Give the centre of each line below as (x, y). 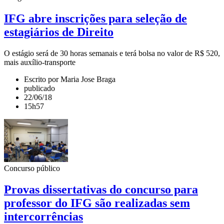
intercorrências (43, 216)
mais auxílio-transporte (40, 62)
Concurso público (32, 168)
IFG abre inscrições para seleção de (95, 18)
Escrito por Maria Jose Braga (70, 79)
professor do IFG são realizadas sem (97, 203)
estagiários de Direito (59, 32)
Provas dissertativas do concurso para (101, 189)
